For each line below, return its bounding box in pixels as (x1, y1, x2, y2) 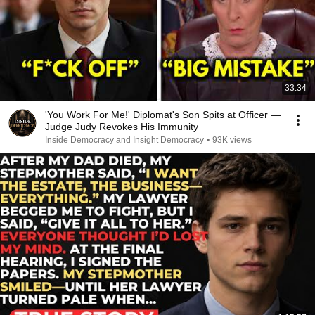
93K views (212, 135, 252, 145)
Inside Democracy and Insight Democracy (45, 135, 204, 145)
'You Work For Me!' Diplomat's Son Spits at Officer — (45, 109, 281, 120)
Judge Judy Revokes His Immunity (45, 121, 198, 132)
